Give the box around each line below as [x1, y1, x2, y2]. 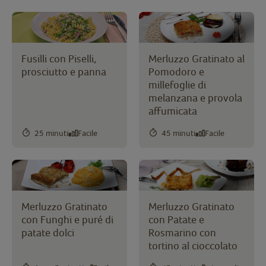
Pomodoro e [148, 65, 204, 78]
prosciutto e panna [21, 65, 106, 78]
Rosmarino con [148, 226, 216, 239]
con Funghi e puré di [21, 213, 113, 226]
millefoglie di [148, 78, 206, 91]
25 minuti [34, 128, 68, 138]
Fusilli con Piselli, [21, 52, 96, 65]
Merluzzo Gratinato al [148, 52, 245, 65]
